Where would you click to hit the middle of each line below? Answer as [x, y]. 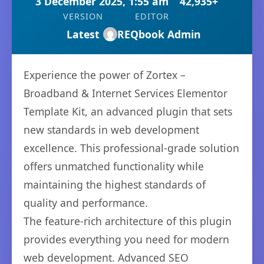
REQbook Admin [159, 34]
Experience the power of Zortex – [105, 75]
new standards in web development [111, 130]
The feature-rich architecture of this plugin [128, 221]
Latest [83, 34]
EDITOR [152, 16]
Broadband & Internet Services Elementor [126, 93]
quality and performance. [86, 203]
